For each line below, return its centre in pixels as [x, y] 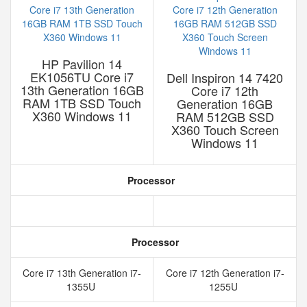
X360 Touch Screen [225, 130]
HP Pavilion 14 [82, 64]
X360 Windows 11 [82, 116]
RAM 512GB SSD [225, 116]
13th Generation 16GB [82, 90]
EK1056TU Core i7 [82, 77]
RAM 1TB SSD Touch [82, 103]
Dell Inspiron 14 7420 [225, 77]
